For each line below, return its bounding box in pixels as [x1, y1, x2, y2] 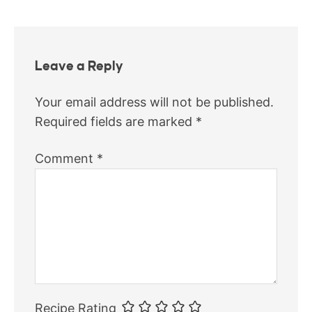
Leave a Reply [35, 58, 123, 73]
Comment [35, 150, 97, 166]
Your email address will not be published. [35, 94, 274, 109]
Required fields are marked [35, 114, 196, 129]
